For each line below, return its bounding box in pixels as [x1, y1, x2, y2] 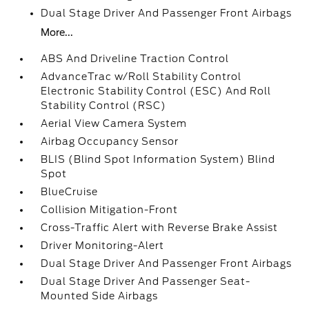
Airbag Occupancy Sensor [41, 136, 179, 147]
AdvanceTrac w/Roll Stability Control [41, 71, 242, 82]
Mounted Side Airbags [41, 290, 159, 301]
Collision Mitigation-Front [41, 204, 179, 215]
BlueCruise [41, 186, 99, 197]
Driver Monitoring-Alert [41, 240, 165, 251]
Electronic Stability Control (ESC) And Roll [41, 86, 272, 97]
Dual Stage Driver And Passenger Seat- [41, 276, 251, 287]
